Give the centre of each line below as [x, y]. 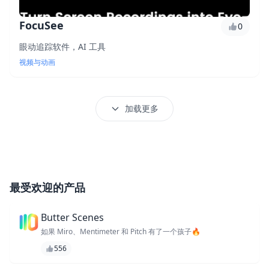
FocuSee [41, 25]
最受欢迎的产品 [47, 187]
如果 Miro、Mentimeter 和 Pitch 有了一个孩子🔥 [121, 231]
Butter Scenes [72, 217]
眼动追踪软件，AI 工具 [62, 47]
